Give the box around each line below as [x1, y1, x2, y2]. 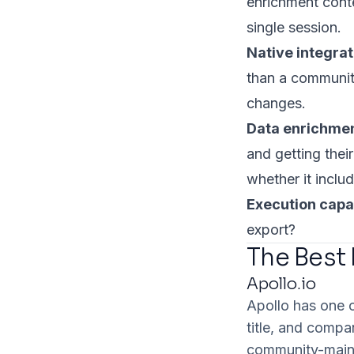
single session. [247, 19, 341, 36]
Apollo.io [247, 274, 316, 295]
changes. [247, 95, 306, 112]
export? [247, 221, 296, 239]
